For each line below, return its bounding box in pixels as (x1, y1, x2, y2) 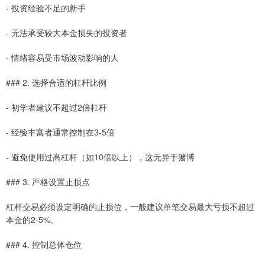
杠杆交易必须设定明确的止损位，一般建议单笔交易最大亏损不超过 (6, 201, 254, 213)
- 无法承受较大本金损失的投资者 (6, 27, 127, 39)
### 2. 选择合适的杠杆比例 (6, 76, 106, 89)
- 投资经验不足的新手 (6, 2, 86, 14)
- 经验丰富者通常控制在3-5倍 (6, 126, 115, 138)
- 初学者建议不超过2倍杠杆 (6, 101, 107, 114)
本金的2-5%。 (6, 214, 59, 226)
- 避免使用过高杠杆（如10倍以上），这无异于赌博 (6, 151, 195, 163)
